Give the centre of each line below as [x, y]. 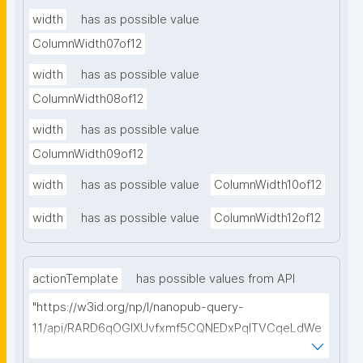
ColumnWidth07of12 [87, 44]
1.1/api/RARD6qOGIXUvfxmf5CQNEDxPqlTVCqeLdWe [177, 329]
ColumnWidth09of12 [88, 154]
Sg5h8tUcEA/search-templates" [122, 350]
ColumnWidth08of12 [88, 99]
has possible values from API [216, 279]
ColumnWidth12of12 [267, 218]
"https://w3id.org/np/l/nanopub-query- [138, 307]
